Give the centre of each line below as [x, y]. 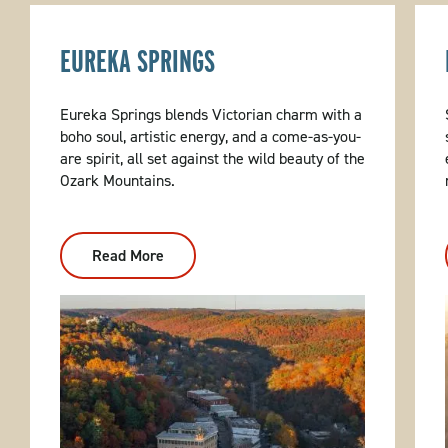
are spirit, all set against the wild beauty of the [212, 159]
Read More [127, 256]
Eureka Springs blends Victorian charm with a [210, 115]
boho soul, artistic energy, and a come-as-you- [210, 137]
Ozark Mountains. [117, 181]
